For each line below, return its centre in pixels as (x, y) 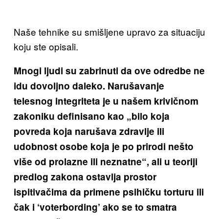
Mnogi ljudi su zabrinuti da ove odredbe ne (109, 71)
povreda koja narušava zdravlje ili (89, 131)
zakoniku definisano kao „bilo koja (92, 116)
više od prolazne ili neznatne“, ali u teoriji (106, 162)
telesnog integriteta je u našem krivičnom (106, 101)
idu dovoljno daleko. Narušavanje (89, 86)
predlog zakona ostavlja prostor (85, 177)
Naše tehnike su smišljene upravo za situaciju (109, 32)
